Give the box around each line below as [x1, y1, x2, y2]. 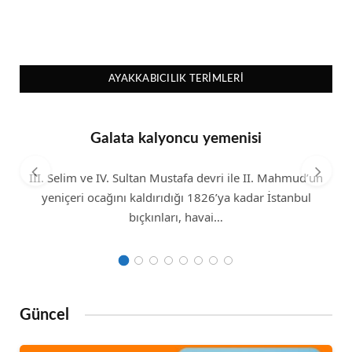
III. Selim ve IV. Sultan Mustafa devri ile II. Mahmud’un [29, 169, 323, 185]
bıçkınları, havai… [129, 208, 223, 225]
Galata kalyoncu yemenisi [90, 130, 262, 146]
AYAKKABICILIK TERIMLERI [108, 73, 244, 84]
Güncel [20, 306, 69, 323]
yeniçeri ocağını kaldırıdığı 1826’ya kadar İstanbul [41, 189, 311, 205]
